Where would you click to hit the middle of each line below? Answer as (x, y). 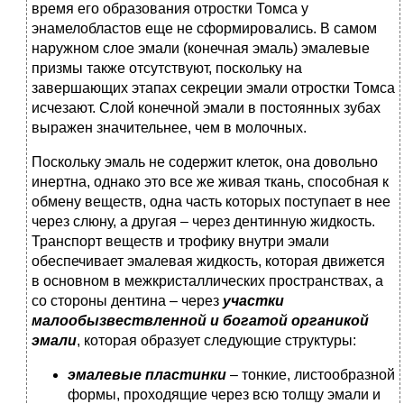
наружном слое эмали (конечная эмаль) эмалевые (201, 49)
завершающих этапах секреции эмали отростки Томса (213, 88)
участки (253, 301)
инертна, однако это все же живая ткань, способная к (210, 182)
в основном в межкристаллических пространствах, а (207, 281)
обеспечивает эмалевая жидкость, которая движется (208, 262)
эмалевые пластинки (149, 375)
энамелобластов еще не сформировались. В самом (204, 29)
